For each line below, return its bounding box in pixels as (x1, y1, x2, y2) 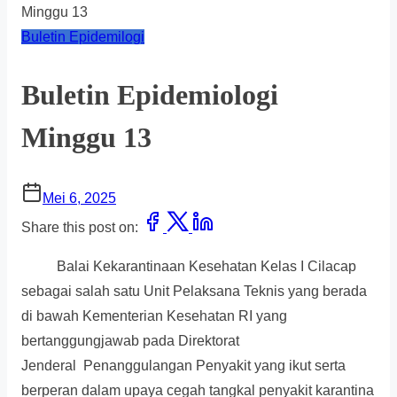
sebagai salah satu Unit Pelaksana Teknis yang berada (21, 284, 367, 300)
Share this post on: (21, 220, 142, 236)
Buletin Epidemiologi (21, 78, 278, 111)
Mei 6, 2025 (43, 191, 116, 206)
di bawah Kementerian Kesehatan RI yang (21, 308, 287, 324)
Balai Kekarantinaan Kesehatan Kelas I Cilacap (21, 259, 356, 275)
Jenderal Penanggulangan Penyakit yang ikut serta (21, 358, 346, 374)
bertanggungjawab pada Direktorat (21, 333, 239, 349)
